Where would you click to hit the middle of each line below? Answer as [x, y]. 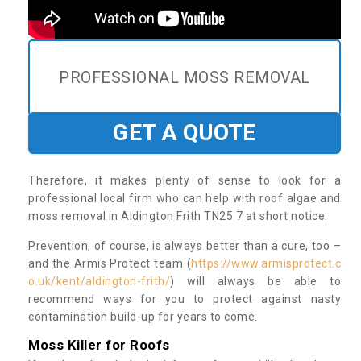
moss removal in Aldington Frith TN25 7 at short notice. [179, 216]
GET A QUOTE [185, 133]
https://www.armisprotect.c [266, 264]
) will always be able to [255, 282]
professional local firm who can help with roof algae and [185, 199]
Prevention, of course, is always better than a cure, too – [185, 246]
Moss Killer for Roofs [99, 345]
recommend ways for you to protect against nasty [185, 299]
